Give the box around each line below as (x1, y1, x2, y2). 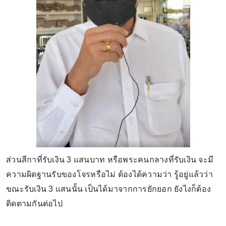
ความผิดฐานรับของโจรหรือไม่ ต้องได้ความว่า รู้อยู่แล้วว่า (6, 170, 213, 179)
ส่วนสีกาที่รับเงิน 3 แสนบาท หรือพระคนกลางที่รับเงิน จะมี (6, 155, 213, 164)
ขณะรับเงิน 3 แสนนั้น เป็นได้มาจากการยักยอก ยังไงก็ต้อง (6, 185, 211, 194)
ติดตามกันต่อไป (6, 199, 65, 208)
